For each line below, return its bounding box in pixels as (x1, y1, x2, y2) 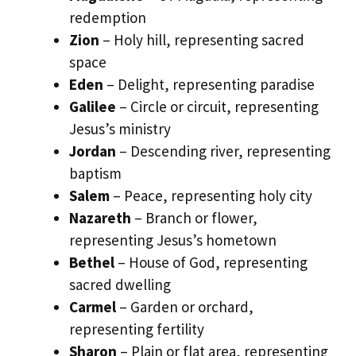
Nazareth (69, 207, 131, 227)
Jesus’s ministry (69, 118, 171, 138)
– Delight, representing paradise (103, 74, 315, 94)
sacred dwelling (69, 274, 171, 294)
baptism (69, 163, 122, 183)
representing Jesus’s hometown (69, 230, 277, 250)
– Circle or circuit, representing (116, 96, 319, 116)
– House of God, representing (114, 252, 308, 272)
